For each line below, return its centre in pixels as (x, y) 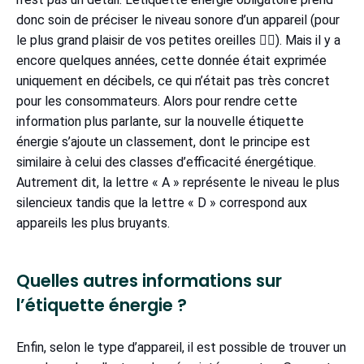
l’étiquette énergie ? (106, 305)
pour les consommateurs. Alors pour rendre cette (157, 102)
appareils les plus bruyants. (96, 223)
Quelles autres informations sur (149, 281)
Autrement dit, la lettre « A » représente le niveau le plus (178, 183)
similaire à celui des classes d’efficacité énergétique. (166, 162)
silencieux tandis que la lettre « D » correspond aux (162, 203)
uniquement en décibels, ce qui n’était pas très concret (173, 81)
